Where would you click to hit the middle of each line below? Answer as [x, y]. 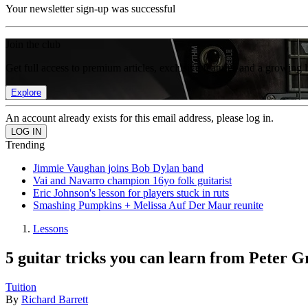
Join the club [33, 44]
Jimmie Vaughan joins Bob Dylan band [118, 168]
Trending [25, 145]
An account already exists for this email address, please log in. [140, 118]
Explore [26, 92]
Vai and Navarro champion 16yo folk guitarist [132, 180]
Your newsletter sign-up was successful [90, 9]
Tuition [21, 287]
